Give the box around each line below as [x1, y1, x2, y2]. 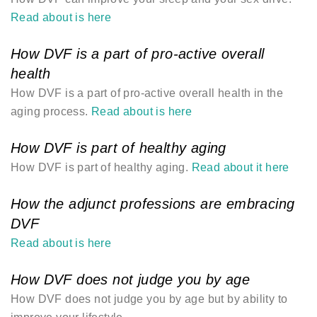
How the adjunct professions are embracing [11, 196, 295, 212]
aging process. [11, 105, 92, 117]
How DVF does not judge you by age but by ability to [11, 293, 288, 305]
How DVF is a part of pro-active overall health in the [11, 87, 284, 99]
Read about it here [191, 161, 289, 173]
